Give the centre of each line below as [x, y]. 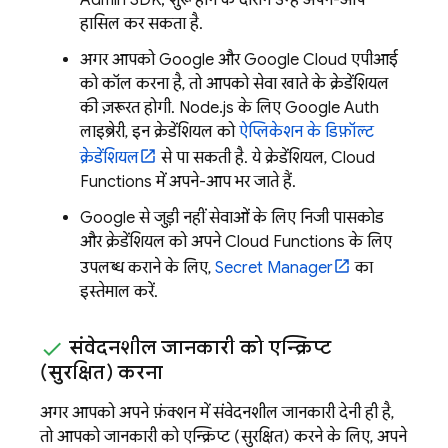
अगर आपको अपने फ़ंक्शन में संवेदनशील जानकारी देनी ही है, [217, 412]
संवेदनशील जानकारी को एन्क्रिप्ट [197, 347]
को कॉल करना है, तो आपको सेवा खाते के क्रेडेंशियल [234, 83]
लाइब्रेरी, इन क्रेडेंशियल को [159, 131]
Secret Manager [274, 267]
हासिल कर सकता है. [141, 23]
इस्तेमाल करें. [119, 291]
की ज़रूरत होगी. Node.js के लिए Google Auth [229, 107]
